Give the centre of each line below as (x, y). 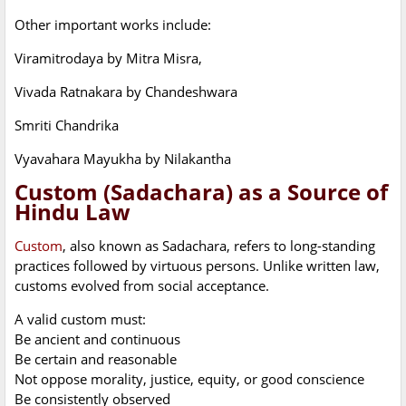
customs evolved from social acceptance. (142, 286)
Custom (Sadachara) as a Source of (201, 192)
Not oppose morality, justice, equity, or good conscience (189, 379)
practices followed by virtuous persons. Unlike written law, (197, 266)
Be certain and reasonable (96, 359)
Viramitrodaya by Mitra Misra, (108, 58)
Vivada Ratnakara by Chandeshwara (126, 92)
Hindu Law (72, 212)
